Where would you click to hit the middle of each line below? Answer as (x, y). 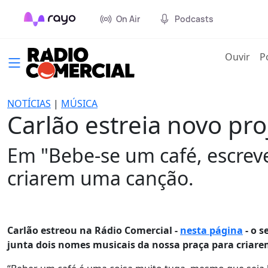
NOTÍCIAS (29, 103)
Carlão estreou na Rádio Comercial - (94, 230)
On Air (128, 19)
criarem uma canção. (100, 178)
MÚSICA (79, 103)
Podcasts (194, 19)
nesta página (211, 230)
